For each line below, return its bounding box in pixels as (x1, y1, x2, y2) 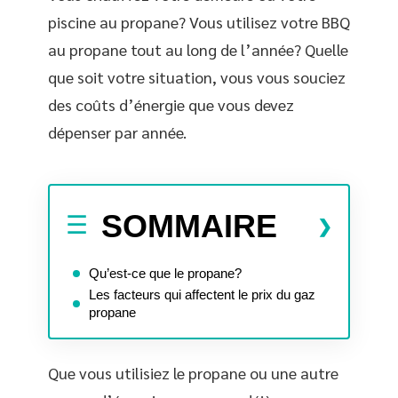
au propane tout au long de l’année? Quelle (48, 39, 348, 60)
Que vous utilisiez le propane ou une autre (48, 362, 338, 383)
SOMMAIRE (101, 207, 277, 244)
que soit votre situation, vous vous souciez (48, 67, 346, 87)
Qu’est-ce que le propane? (89, 265, 242, 281)
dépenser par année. (48, 122, 187, 142)
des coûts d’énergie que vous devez (48, 94, 294, 115)
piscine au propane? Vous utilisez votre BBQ (48, 12, 350, 32)
